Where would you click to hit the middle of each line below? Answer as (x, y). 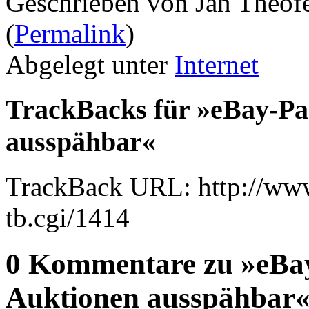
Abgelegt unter (90, 65)
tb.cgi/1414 (68, 217)
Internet (217, 65)
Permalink (70, 34)
